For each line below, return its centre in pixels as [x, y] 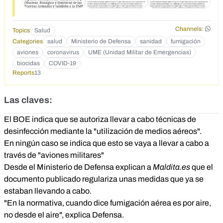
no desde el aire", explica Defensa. [64, 215]
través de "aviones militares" [54, 155]
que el [202, 167]
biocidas [28, 63]
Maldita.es [171, 167]
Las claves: [28, 100]
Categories [28, 42]
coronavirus [63, 53]
